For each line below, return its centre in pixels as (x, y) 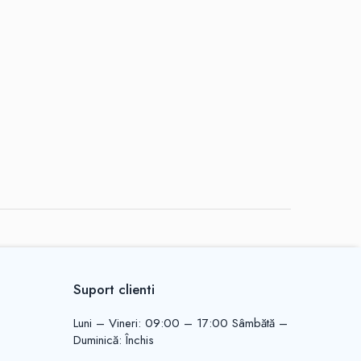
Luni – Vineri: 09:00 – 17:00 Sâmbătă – (180, 323)
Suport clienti (114, 289)
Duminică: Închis (114, 340)
